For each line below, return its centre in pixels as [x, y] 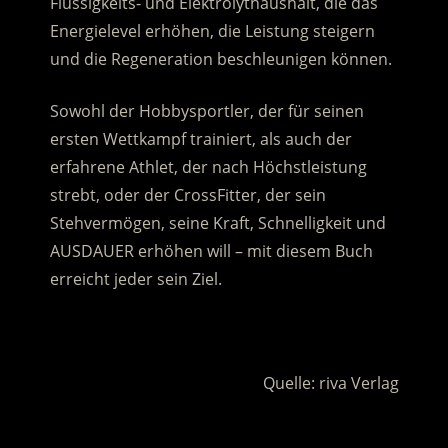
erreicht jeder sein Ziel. [135, 279]
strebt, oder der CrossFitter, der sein [187, 195]
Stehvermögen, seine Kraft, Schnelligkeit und [217, 223]
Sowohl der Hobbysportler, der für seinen [206, 111]
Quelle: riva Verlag [330, 383]
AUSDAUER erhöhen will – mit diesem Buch [211, 251]
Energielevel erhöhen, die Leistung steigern [212, 31]
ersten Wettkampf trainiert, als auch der [200, 139]
